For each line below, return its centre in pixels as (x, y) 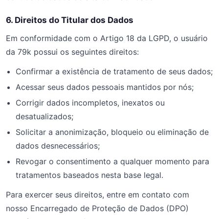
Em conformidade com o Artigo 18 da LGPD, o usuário (107, 38)
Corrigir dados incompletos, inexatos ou (90, 103)
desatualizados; (44, 116)
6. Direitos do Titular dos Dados (70, 20)
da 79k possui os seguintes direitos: (72, 52)
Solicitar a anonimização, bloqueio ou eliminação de (112, 132)
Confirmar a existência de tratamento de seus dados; (114, 71)
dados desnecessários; (58, 146)
